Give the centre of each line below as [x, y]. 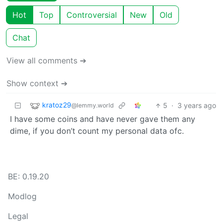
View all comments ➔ [46, 61]
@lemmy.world [93, 106]
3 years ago [197, 106]
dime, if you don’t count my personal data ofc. [97, 131]
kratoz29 [57, 105]
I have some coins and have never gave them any [103, 119]
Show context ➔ [37, 83]
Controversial [92, 15]
